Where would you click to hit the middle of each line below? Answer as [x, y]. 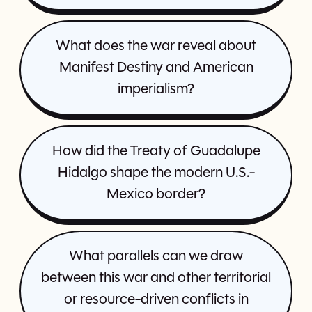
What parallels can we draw [156, 257]
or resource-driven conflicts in [156, 300]
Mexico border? [156, 195]
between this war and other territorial [156, 279]
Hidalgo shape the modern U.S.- [156, 173]
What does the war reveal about [156, 47]
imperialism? [156, 90]
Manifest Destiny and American [156, 68]
